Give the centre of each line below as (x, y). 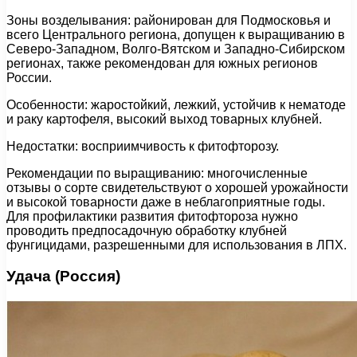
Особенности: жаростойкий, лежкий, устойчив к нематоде (176, 105)
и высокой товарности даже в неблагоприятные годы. (166, 202)
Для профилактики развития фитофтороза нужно (152, 217)
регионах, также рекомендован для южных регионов (162, 64)
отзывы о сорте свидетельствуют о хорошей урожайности (177, 188)
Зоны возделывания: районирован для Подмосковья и (169, 21)
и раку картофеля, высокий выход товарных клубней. (164, 120)
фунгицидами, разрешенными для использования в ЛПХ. (177, 245)
